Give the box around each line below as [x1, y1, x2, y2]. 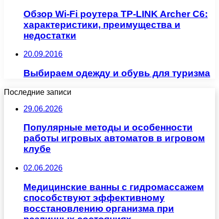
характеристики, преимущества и [23, 19, 180, 30]
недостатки [23, 30, 76, 41]
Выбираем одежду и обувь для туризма [23, 68, 210, 79]
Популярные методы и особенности [23, 122, 193, 133]
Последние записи [4, 88, 71, 96]
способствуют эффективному [23, 192, 165, 203]
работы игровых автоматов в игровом [23, 133, 205, 144]
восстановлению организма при [23, 203, 174, 214]
